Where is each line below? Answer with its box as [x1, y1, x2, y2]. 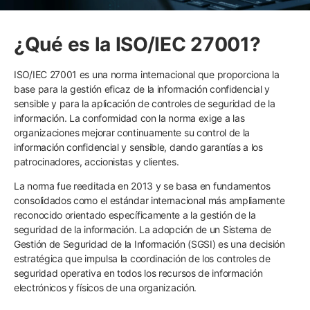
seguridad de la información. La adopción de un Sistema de [14, 224, 271, 236]
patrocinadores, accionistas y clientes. [14, 155, 179, 167]
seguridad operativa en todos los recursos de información [14, 267, 263, 280]
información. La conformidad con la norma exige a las [14, 111, 245, 124]
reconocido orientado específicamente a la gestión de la [14, 209, 256, 221]
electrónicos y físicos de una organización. [14, 282, 197, 294]
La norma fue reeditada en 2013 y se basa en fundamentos [14, 180, 271, 192]
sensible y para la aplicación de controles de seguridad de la [14, 97, 275, 109]
